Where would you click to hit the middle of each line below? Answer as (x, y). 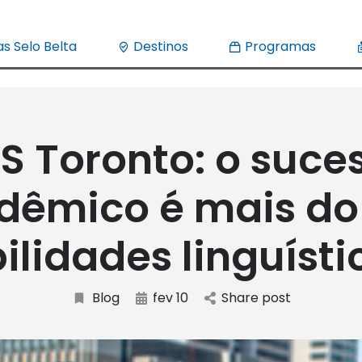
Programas (278, 46)
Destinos (159, 46)
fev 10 (170, 298)
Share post (256, 298)
